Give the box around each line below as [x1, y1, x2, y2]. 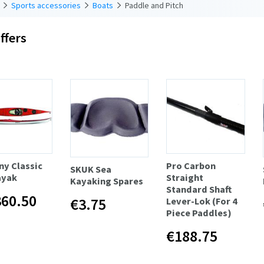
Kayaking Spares [70, 175, 143, 187]
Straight [166, 171, 204, 183]
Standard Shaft [166, 183, 232, 195]
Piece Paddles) [166, 206, 232, 219]
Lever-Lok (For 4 [166, 194, 238, 207]
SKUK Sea [70, 163, 111, 176]
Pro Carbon [166, 159, 216, 171]
